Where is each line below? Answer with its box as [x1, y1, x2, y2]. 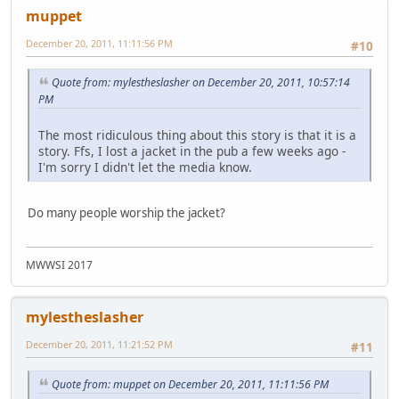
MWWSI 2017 [26, 257, 93, 273]
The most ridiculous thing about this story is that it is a [38, 126, 356, 143]
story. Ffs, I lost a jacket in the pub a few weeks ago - [38, 142, 346, 159]
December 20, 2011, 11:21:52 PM [26, 338, 173, 352]
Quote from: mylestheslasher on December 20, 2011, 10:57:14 [52, 75, 350, 91]
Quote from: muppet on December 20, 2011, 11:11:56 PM [52, 376, 329, 392]
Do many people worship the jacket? [28, 204, 225, 221]
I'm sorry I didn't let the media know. [38, 158, 252, 175]
